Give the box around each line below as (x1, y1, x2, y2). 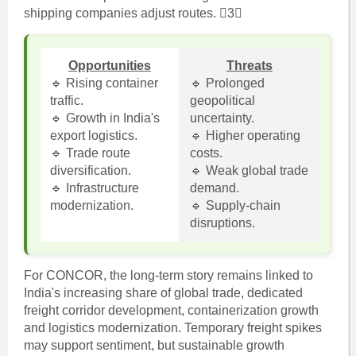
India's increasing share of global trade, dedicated (23, 286, 303, 300)
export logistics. (49, 129, 137, 142)
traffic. (49, 94, 83, 107)
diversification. (49, 164, 131, 177)
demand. (189, 181, 239, 195)
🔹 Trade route (49, 146, 130, 160)
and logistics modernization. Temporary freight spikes (23, 321, 322, 335)
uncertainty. (189, 111, 254, 125)
